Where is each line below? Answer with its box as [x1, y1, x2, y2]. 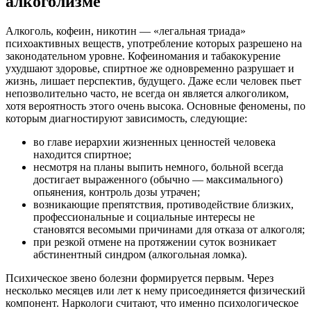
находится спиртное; [33, 149, 131, 161]
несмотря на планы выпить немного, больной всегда [33, 161, 283, 174]
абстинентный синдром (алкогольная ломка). [33, 249, 247, 261]
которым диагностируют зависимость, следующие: [6, 112, 247, 125]
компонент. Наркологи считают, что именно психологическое [6, 297, 299, 310]
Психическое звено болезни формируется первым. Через [6, 272, 274, 285]
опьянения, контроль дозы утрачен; [33, 186, 200, 199]
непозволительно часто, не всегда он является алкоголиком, [6, 87, 289, 100]
